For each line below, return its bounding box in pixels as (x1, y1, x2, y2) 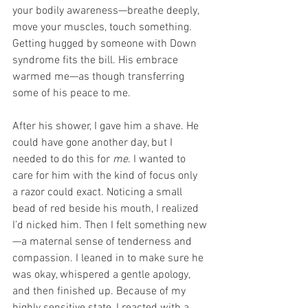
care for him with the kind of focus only (12, 168, 200, 183)
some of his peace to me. (12, 86, 131, 100)
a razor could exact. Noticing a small (12, 185, 185, 199)
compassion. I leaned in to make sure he (12, 251, 206, 265)
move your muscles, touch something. (12, 20, 195, 34)
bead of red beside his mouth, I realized (12, 201, 201, 216)
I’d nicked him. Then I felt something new (12, 218, 207, 232)
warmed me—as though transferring (12, 69, 187, 84)
